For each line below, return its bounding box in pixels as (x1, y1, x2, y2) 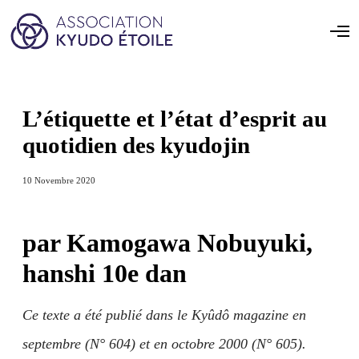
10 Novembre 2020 (22, 175, 95, 185)
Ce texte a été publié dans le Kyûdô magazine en (22, 307, 306, 323)
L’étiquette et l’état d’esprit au (22, 106, 327, 131)
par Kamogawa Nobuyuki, (22, 228, 313, 257)
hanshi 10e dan (22, 259, 187, 288)
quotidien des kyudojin (22, 132, 250, 158)
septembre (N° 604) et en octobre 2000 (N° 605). (22, 336, 306, 352)
